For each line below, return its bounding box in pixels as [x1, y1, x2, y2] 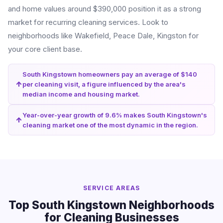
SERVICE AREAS [83, 184, 140, 192]
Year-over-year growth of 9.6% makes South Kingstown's [22, 111, 207, 119]
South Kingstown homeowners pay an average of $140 [22, 70, 197, 78]
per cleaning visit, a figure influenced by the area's [22, 80, 186, 88]
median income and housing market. [22, 90, 140, 98]
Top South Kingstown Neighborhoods [8, 198, 215, 212]
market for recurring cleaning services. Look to [8, 17, 168, 27]
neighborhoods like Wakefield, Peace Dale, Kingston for [8, 31, 199, 40]
